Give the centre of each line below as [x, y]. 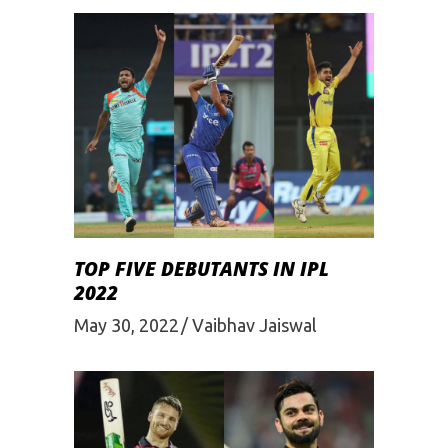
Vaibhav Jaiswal [254, 325]
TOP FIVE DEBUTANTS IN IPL [201, 268]
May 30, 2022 [126, 325]
